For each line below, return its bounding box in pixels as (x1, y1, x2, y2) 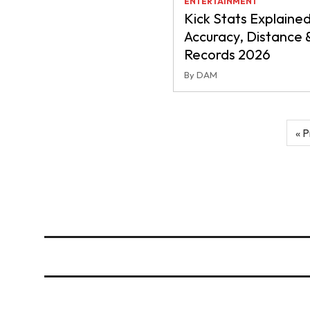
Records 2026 (183, 46, 271, 63)
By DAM (183, 69, 217, 80)
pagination (44, 140, 128, 161)
